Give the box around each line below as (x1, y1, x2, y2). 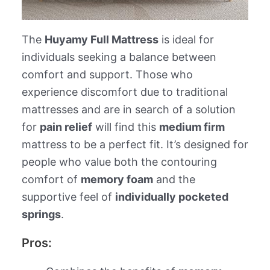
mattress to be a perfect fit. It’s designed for (21, 137, 248, 151)
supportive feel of (21, 190, 115, 203)
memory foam (80, 172, 153, 186)
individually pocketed (115, 190, 228, 203)
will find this (92, 120, 159, 133)
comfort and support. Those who (21, 67, 193, 81)
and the (152, 172, 195, 186)
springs (21, 207, 61, 221)
